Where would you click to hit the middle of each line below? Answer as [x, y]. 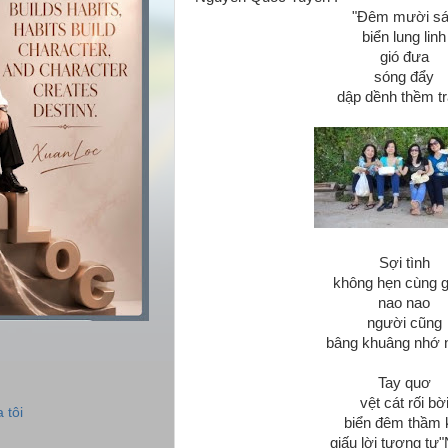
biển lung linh [404, 37]
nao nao [404, 303]
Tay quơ [404, 383]
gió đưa [404, 57]
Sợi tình [404, 263]
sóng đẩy [404, 77]
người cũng [404, 323]
